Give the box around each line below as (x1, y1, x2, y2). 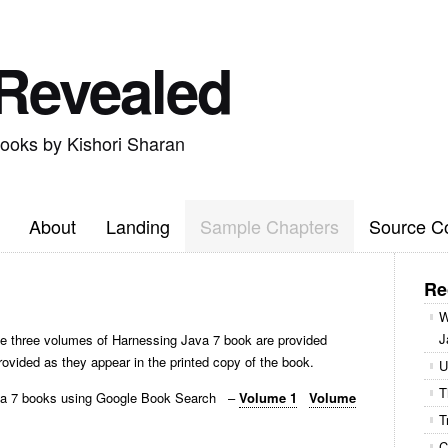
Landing (106, 213, 170, 239)
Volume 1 (239, 388, 297, 407)
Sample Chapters (200, 213, 339, 239)
